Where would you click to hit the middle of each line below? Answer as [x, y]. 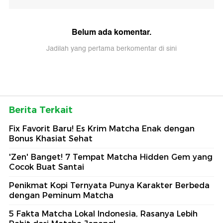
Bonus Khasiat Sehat [51, 139]
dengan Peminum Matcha [61, 196]
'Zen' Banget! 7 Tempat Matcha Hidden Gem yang [111, 157]
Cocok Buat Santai [47, 167]
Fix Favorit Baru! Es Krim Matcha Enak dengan [102, 129]
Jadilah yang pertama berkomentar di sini [111, 49]
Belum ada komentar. [111, 32]
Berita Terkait [41, 110]
